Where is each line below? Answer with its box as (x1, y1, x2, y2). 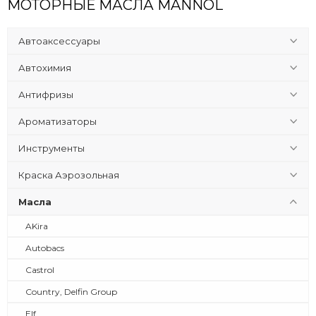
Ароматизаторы (18, 116, 97, 128)
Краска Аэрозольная (18, 169, 119, 181)
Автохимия (18, 62, 71, 74)
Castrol (25, 265, 54, 276)
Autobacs (25, 243, 64, 254)
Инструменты (18, 142, 85, 154)
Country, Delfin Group (25, 286, 117, 298)
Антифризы (18, 89, 73, 101)
